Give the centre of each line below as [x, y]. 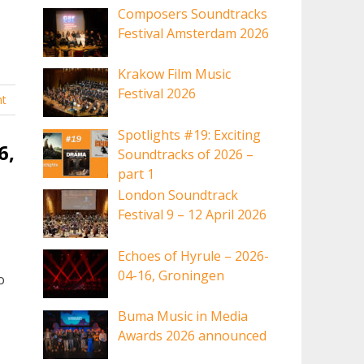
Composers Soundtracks [193, 14]
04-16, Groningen [171, 275]
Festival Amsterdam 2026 [194, 34]
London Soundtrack [178, 195]
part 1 [136, 173]
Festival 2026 [157, 94]
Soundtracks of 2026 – [186, 154]
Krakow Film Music [175, 74]
